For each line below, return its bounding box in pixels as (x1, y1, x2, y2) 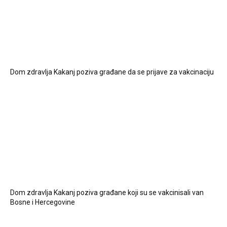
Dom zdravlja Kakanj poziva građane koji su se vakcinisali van (10, 188, 204, 197)
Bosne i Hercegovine (10, 198, 75, 207)
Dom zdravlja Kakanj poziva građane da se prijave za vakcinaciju (10, 68, 214, 77)
